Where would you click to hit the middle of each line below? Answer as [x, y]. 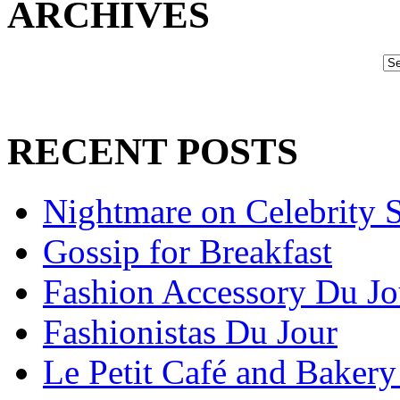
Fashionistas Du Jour [190, 332]
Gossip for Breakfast [187, 252]
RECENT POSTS [153, 152]
